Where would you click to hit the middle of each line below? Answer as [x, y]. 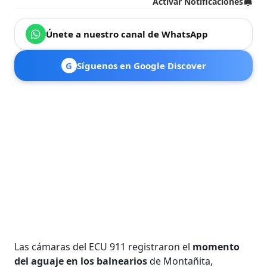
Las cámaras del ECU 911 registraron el [104, 246]
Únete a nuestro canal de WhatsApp [127, 34]
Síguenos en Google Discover [141, 65]
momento [216, 246]
